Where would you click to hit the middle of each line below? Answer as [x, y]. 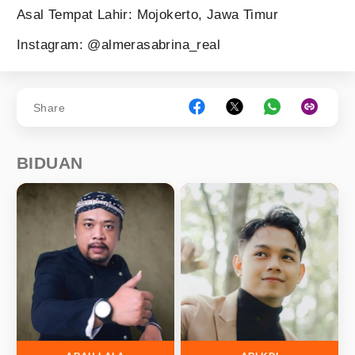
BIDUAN [50, 163]
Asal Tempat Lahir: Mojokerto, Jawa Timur [147, 15]
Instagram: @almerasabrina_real [118, 45]
